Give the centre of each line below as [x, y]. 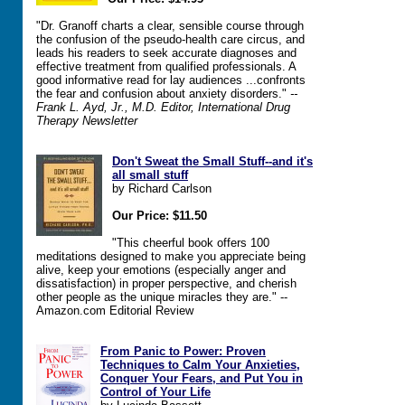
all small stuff [150, 175]
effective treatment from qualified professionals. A [166, 66]
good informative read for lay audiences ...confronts [171, 80]
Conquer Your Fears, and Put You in [202, 378]
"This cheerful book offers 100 [191, 243]
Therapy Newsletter [87, 121]
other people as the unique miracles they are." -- [162, 297]
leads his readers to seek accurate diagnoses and [166, 53]
